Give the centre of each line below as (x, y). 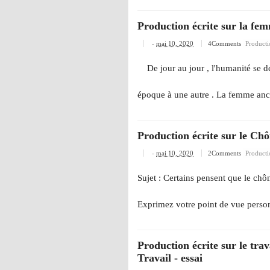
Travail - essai (170, 258)
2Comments (225, 153)
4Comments (225, 44)
